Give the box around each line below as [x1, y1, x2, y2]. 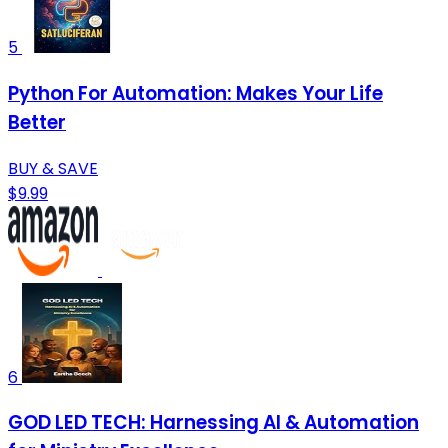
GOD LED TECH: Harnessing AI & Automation [8, 409, 419, 437]
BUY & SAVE [8, 156, 98, 180]
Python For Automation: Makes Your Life [8, 79, 383, 107]
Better [8, 108, 66, 136]
